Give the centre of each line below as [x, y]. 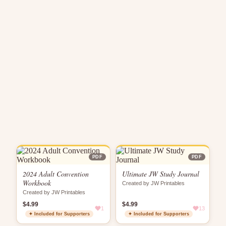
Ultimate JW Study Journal [161, 174]
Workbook [37, 183]
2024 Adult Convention [56, 174]
